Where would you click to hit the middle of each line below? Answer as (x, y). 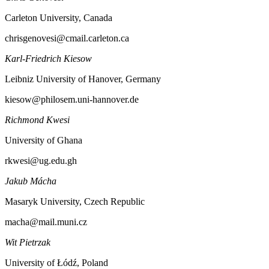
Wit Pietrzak (28, 242)
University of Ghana (44, 140)
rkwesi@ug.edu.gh (41, 160)
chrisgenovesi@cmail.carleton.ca (67, 38)
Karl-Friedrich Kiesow (48, 58)
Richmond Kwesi (37, 119)
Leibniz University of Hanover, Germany (83, 79)
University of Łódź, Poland (56, 262)
